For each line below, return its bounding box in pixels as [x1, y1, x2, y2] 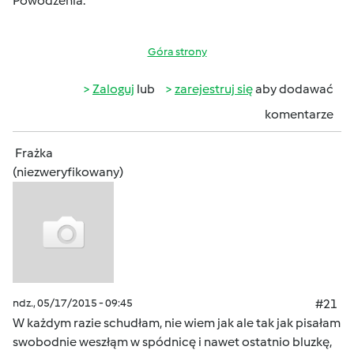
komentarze [265, 107, 333, 122]
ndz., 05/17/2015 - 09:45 [13, 296, 133, 310]
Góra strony [147, 45, 207, 58]
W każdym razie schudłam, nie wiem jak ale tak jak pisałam [13, 315, 341, 330]
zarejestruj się [175, 81, 253, 96]
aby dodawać [253, 81, 333, 96]
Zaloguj [92, 81, 134, 96]
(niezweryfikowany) [13, 164, 123, 179]
